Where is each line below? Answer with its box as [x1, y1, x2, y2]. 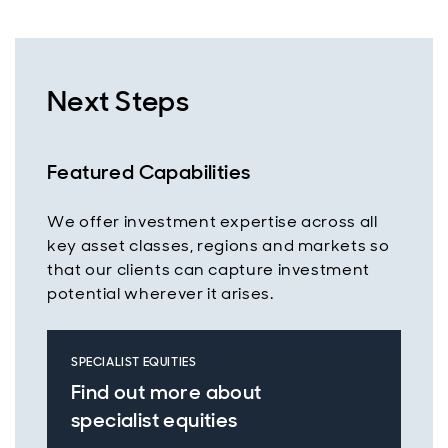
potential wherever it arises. [47, 283, 274, 304]
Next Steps [47, 83, 189, 120]
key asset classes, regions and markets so [47, 235, 390, 256]
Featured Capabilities [47, 159, 251, 185]
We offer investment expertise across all [47, 211, 378, 232]
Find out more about [71, 379, 262, 405]
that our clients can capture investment [47, 259, 370, 280]
